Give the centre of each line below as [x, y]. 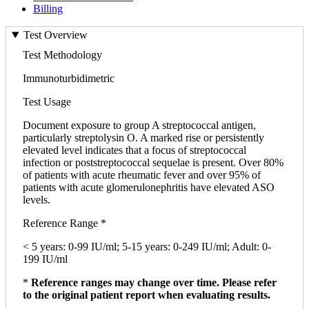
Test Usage [47, 102]
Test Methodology [62, 55]
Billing [48, 8]
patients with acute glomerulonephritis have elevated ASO [149, 188]
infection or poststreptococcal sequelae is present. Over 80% [153, 163]
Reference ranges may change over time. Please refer [154, 283]
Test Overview [55, 35]
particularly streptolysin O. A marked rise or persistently [143, 138]
